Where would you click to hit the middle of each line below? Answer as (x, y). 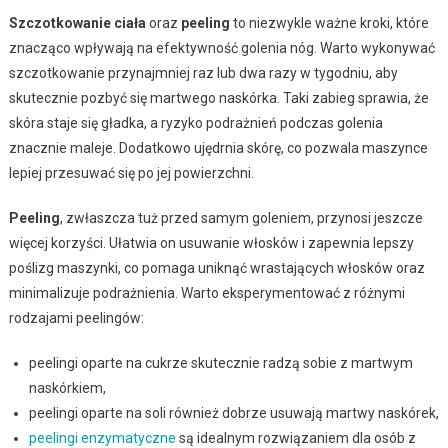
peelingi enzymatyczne (102, 437)
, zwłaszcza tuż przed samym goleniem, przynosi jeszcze (241, 217)
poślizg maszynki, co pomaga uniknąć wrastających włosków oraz (216, 267)
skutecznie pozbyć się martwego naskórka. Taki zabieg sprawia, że (218, 97)
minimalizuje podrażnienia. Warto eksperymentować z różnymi (206, 292)
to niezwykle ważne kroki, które (329, 22)
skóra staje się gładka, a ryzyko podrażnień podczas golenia (195, 122)
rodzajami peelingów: (76, 317)
